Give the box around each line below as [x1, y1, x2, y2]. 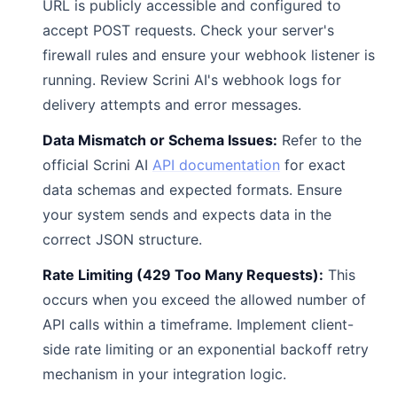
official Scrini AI [43, 156, 152, 174]
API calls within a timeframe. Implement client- [43, 315, 354, 333]
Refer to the [277, 131, 362, 149]
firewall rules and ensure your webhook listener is [43, 46, 375, 64]
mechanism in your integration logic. [43, 365, 286, 383]
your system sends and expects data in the [43, 206, 331, 223]
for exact [280, 156, 346, 174]
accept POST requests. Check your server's [43, 21, 334, 39]
